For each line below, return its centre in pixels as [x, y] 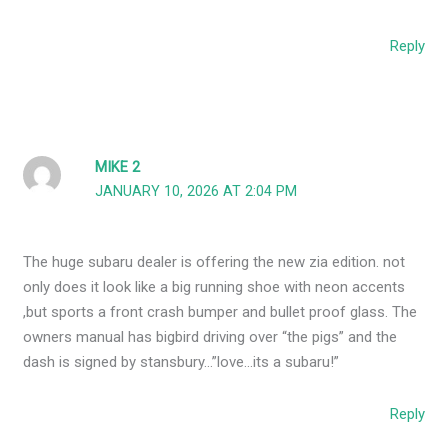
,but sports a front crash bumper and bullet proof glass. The [220, 312]
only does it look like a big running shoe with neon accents [214, 287]
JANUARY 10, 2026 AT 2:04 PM [196, 192]
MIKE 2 [118, 168]
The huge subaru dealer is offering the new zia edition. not [214, 262]
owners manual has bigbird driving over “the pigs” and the [210, 337]
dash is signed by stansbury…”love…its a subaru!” [181, 362]
